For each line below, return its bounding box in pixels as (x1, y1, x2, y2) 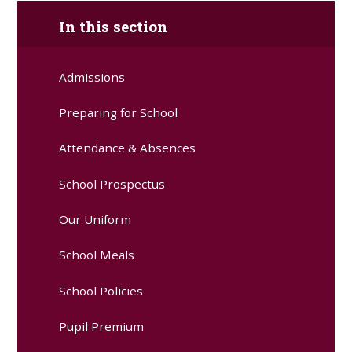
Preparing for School (59, 104, 178, 120)
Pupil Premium (59, 317, 145, 334)
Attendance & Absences (59, 140, 196, 156)
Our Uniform (59, 211, 132, 227)
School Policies (59, 282, 144, 299)
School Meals (59, 247, 135, 263)
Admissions (59, 68, 126, 85)
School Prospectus (59, 175, 166, 192)
